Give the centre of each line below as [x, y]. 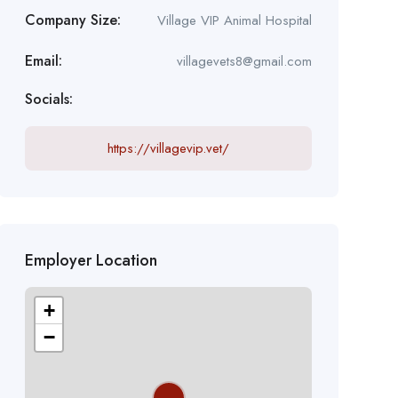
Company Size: [72, 20]
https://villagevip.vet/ [168, 148]
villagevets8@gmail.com [244, 61]
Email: [43, 60]
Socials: [48, 99]
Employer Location [91, 260]
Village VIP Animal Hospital [234, 20]
